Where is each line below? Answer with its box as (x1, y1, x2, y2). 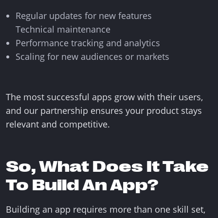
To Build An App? (6, 176, 158, 194)
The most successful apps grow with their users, (6, 91, 203, 103)
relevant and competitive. (6, 118, 110, 130)
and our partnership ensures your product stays (6, 105, 202, 116)
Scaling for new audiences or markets (16, 51, 169, 62)
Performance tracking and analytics (16, 37, 160, 49)
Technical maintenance (16, 23, 110, 35)
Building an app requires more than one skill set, (6, 203, 205, 215)
